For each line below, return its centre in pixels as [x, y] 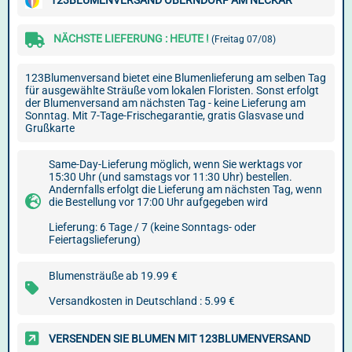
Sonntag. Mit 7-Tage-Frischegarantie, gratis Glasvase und [165, 115]
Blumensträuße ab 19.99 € [113, 276]
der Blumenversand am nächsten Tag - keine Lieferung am [165, 103]
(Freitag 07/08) [244, 39]
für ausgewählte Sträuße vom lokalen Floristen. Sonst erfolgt [172, 90]
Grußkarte [50, 128]
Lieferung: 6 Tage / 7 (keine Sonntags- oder [152, 227]
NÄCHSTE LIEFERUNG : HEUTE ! [132, 38]
